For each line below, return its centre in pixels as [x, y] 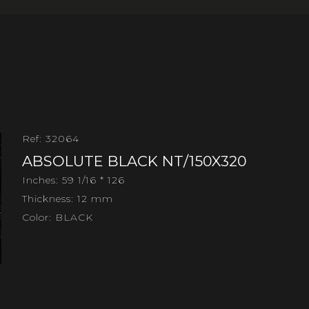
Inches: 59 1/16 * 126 [74, 180]
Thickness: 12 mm [68, 198]
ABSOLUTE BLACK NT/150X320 [135, 161]
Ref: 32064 [51, 138]
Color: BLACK [58, 217]
